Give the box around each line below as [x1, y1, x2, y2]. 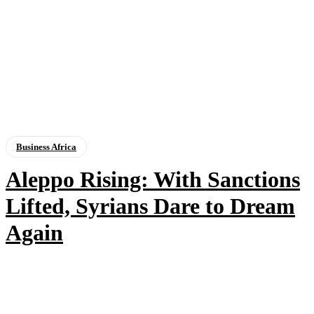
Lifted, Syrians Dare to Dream [6, 193, 295, 219]
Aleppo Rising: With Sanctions [6, 167, 300, 193]
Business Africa [16, 142, 76, 153]
